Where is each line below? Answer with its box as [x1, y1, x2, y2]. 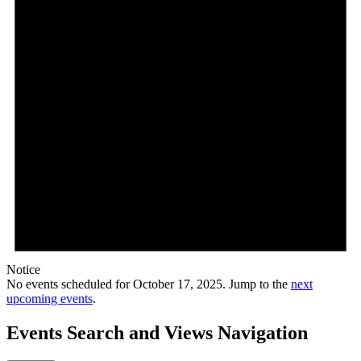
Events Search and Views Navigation [6, 322, 308, 344]
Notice [6, 263, 40, 277]
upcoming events [6, 292, 93, 306]
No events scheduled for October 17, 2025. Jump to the [6, 277, 291, 292]
